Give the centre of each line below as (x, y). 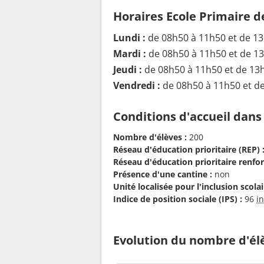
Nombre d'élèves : (150, 137)
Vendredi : (137, 86)
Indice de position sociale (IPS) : (178, 199)
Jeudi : (128, 70)
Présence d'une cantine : (163, 174)
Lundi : (129, 38)
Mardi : (130, 54)
